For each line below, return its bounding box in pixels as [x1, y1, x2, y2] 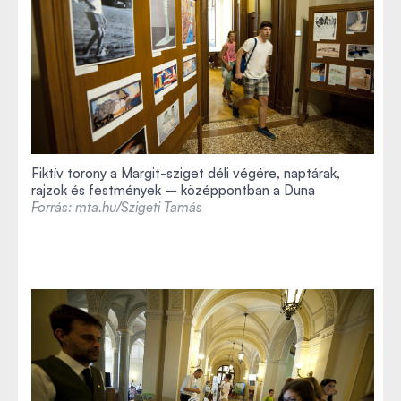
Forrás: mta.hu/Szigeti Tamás [31, 198, 202, 216]
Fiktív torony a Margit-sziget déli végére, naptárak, [31, 164, 340, 182]
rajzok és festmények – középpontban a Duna [31, 181, 315, 199]
